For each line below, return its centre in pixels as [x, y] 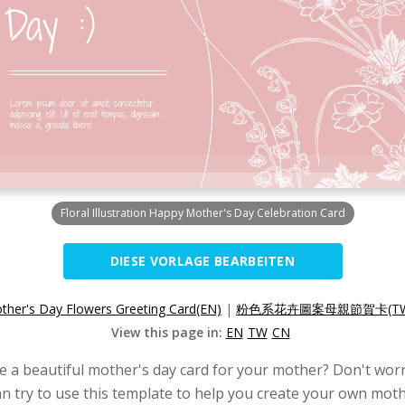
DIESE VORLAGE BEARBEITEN [202, 261]
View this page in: [168, 332]
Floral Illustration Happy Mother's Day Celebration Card [202, 213]
